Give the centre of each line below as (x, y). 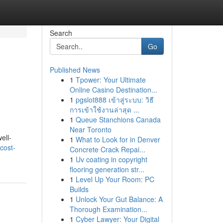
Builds (79, 189)
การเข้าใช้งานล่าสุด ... (104, 110)
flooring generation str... (107, 169)
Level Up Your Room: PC (115, 179)
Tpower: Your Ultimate (111, 80)
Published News (75, 70)
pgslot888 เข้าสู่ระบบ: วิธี (114, 100)
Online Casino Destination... (113, 90)
